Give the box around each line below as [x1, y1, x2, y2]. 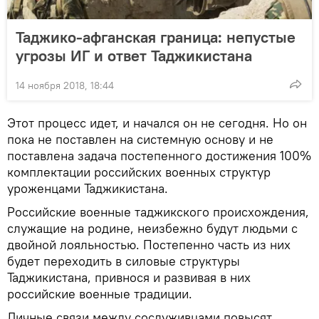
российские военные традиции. [7, 286, 192, 303]
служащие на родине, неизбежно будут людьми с [7, 220, 298, 237]
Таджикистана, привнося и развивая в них [7, 269, 251, 286]
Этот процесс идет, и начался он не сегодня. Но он [7, 115, 307, 132]
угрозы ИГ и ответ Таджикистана [16, 46, 252, 66]
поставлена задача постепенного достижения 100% [7, 147, 311, 164]
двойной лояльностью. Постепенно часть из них [7, 236, 291, 253]
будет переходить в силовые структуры [7, 253, 240, 270]
